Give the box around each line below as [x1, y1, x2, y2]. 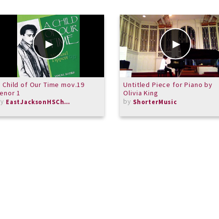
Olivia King [123, 88, 158, 97]
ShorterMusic [132, 98, 177, 106]
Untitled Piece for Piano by [123, 80, 213, 89]
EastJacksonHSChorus [64, 98, 70, 106]
